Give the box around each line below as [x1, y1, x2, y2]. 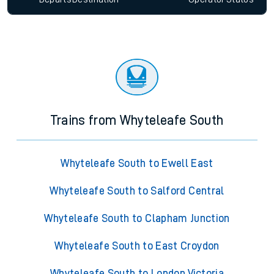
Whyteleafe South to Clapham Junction [44, 213, 230, 224]
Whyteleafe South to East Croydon [54, 240, 220, 252]
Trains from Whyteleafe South [50, 114, 224, 128]
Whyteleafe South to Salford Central [50, 185, 224, 197]
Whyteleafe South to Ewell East [61, 158, 213, 169]
